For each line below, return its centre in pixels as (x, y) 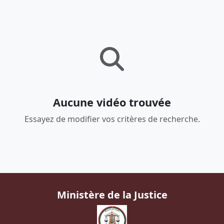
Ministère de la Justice (112, 195)
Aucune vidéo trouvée (112, 102)
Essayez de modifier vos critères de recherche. (112, 119)
